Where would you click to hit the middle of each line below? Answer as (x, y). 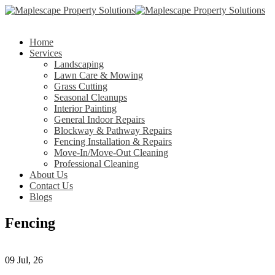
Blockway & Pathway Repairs (113, 130)
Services (46, 53)
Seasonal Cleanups (91, 97)
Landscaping (79, 64)
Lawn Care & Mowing (99, 75)
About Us (48, 175)
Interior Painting (85, 108)
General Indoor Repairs (99, 119)
